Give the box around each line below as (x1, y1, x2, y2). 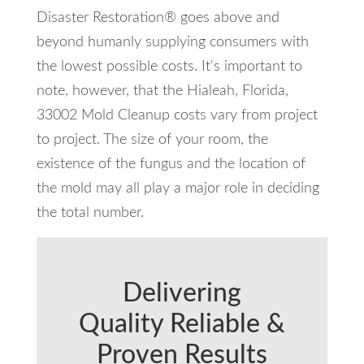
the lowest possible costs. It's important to (36, 59, 302, 75)
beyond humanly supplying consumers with (36, 35, 309, 50)
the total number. (36, 206, 144, 221)
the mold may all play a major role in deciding (36, 181, 319, 197)
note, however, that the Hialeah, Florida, (36, 84, 288, 99)
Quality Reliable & (78, 311, 285, 338)
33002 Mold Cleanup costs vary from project (36, 108, 318, 123)
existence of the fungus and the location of (36, 157, 305, 172)
